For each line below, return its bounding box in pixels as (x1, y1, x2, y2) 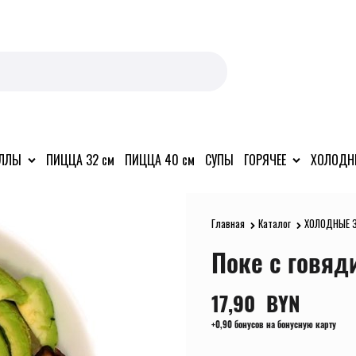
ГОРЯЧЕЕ (244, 149, 286, 169)
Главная (211, 215, 245, 231)
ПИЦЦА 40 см (125, 149, 195, 169)
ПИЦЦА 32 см (46, 149, 114, 169)
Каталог (258, 215, 291, 231)
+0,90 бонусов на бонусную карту (211, 318, 336, 331)
